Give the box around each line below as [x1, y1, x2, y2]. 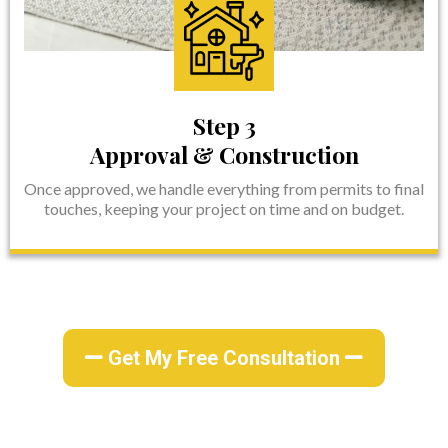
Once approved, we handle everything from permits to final [24, 179, 424, 199]
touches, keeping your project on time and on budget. [44, 199, 404, 219]
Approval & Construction [89, 139, 359, 171]
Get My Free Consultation [108, 346, 340, 371]
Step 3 [192, 110, 256, 142]
